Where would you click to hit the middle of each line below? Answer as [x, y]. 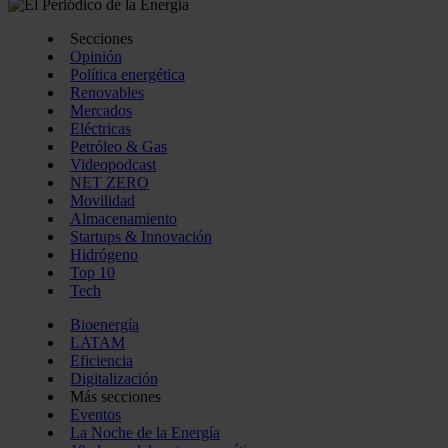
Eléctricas [100, 129]
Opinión [96, 57]
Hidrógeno [104, 255]
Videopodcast [113, 165]
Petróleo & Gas [118, 147]
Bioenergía [104, 325]
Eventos [95, 415]
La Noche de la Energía [145, 433]
